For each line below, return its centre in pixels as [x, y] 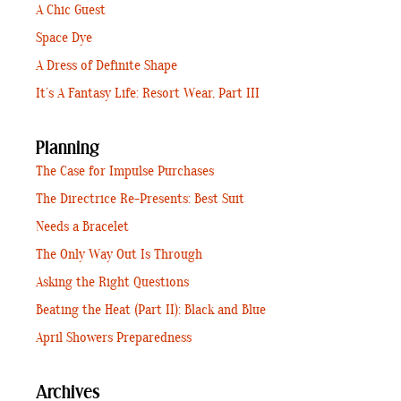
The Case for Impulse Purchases [125, 172]
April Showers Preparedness [114, 338]
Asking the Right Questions [112, 283]
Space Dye [64, 38]
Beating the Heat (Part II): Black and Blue [151, 311]
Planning [68, 149]
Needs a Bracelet [82, 227]
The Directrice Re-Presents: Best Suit [140, 200]
